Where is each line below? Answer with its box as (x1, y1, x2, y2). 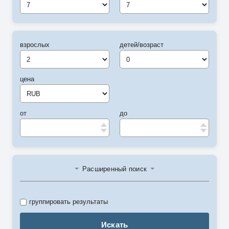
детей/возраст (120, 41, 164, 49)
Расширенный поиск (82, 165, 147, 173)
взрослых (20, 41, 50, 49)
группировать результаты (29, 198, 108, 205)
